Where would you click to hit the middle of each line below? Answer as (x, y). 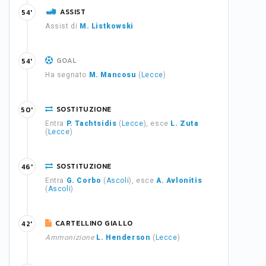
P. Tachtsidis (91, 123)
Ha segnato (67, 75)
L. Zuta (185, 123)
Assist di (62, 26)
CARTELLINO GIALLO (94, 223)
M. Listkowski (107, 26)
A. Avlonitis (179, 180)
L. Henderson (123, 237)
